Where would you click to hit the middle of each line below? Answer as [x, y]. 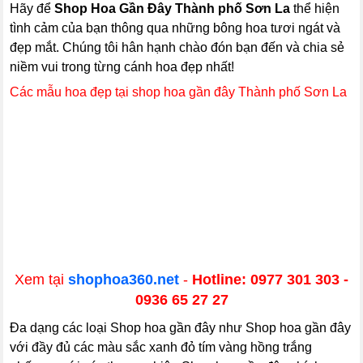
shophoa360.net [124, 280]
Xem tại [41, 280]
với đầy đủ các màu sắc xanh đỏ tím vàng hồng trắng [161, 347]
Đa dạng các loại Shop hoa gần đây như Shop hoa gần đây [181, 328]
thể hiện [315, 9]
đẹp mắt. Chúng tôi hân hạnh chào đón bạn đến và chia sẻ [177, 47]
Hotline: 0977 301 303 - [270, 280]
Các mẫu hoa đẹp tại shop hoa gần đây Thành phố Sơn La [179, 92]
